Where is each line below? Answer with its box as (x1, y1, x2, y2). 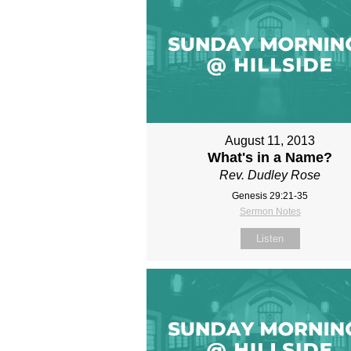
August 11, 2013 (225, 133, 316, 147)
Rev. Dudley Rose (219, 168, 321, 182)
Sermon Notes (239, 205, 301, 217)
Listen (256, 232, 284, 244)
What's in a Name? (208, 149, 333, 165)
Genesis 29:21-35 (232, 190, 309, 201)
